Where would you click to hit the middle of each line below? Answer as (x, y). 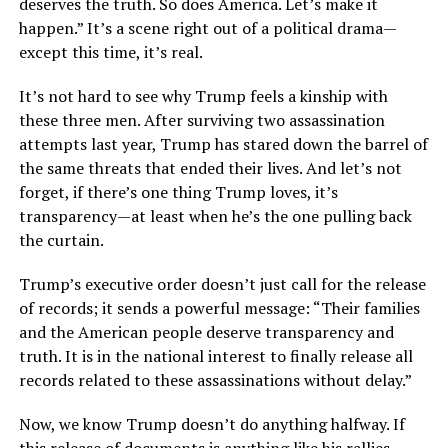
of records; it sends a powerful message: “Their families (219, 308)
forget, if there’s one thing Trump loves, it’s (178, 192)
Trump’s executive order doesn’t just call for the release (222, 284)
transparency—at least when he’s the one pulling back (215, 216)
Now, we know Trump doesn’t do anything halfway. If (211, 424)
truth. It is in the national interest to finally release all (215, 356)
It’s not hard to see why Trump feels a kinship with (203, 96)
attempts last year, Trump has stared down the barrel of (223, 144)
